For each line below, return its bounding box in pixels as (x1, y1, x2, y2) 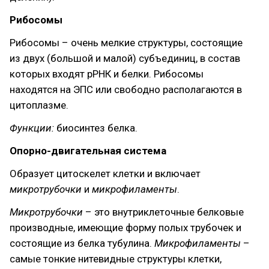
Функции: (10, 122, 54, 134)
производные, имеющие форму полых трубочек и (10, 222, 241, 234)
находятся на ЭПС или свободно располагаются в (10, 83, 242, 95)
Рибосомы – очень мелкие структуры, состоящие (10, 37, 243, 49)
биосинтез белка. (54, 122, 138, 134)
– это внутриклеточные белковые (85, 206, 244, 218)
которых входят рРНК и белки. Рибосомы (10, 68, 204, 80)
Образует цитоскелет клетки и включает (10, 168, 201, 180)
